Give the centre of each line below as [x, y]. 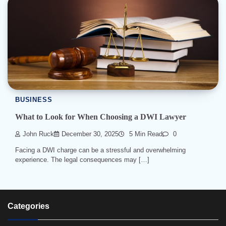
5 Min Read [145, 134]
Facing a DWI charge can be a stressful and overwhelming [100, 150]
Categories [29, 206]
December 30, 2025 [90, 134]
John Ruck [38, 134]
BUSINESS [34, 100]
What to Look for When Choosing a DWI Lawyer [101, 117]
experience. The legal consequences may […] [82, 160]
